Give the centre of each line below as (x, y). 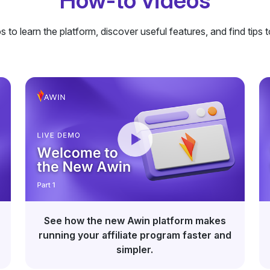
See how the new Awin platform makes (135, 221)
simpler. (135, 250)
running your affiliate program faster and (135, 235)
